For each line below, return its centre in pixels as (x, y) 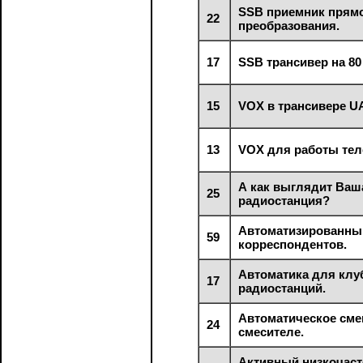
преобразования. (289, 25)
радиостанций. (282, 288)
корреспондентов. (293, 244)
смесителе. (271, 331)
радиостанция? (284, 200)
